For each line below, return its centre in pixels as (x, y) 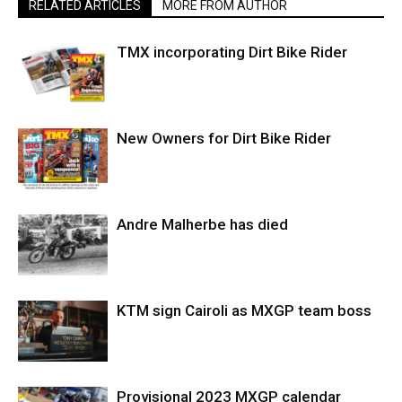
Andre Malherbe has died (202, 224)
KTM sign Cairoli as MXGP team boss (244, 310)
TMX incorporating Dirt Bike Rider (232, 52)
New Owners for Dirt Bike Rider (224, 138)
